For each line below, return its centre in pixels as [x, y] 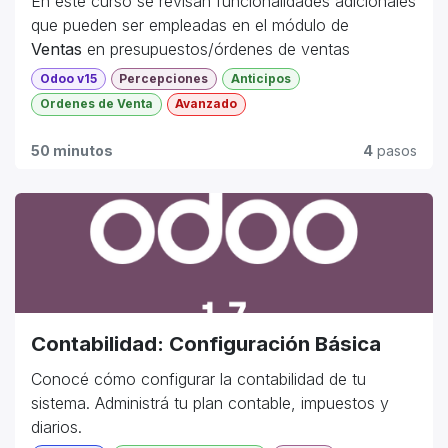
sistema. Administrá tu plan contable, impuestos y [210, 402]
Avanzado [206, 104]
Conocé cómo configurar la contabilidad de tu [198, 378]
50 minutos [72, 150]
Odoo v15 [68, 79]
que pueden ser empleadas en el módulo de [190, 25]
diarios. [56, 426]
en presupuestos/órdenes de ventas [216, 49]
